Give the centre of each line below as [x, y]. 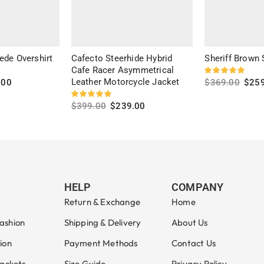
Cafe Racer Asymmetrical [123, 70]
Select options [101, 127]
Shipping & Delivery [103, 222]
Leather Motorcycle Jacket [125, 82]
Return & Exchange [102, 202]
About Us [189, 222]
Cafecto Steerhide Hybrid [122, 58]
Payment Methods [101, 243]
